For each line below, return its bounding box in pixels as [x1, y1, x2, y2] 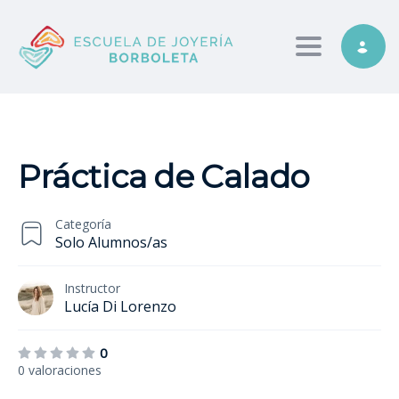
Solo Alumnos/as [55, 232, 167, 252]
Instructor [64, 279, 120, 297]
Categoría [55, 215, 111, 232]
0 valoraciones [18, 361, 102, 379]
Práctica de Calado [18, 156, 310, 196]
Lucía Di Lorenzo [64, 296, 176, 316]
